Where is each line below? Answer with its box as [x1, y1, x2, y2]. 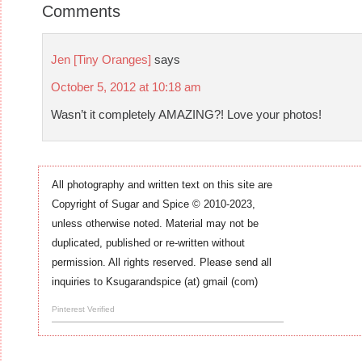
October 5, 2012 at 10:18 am [51, 80, 201, 95]
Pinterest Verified [52, 305, 115, 314]
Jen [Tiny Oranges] [51, 53, 151, 67]
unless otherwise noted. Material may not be [52, 217, 259, 230]
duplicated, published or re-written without [52, 237, 245, 250]
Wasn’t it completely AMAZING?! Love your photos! [51, 107, 322, 122]
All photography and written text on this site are [52, 179, 272, 192]
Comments [42, 2, 120, 21]
